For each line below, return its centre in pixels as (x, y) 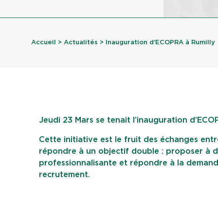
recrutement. (64, 175)
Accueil (44, 43)
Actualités (81, 43)
